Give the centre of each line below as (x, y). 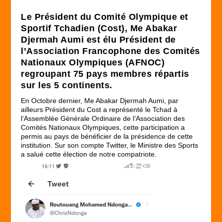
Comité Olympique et (141, 17)
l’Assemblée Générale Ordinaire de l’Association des (103, 118)
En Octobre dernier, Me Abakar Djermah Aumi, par (100, 100)
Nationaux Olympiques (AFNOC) (93, 62)
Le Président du (58, 17)
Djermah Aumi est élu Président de (98, 39)
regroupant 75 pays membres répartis (105, 74)
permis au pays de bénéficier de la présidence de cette (107, 136)
